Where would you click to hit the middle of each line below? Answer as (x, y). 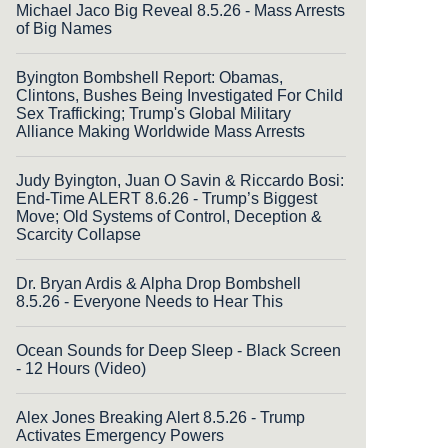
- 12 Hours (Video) (81, 368)
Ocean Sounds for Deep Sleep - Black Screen (178, 350)
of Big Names (64, 28)
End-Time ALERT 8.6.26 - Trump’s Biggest (166, 198)
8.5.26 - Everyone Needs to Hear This (149, 301)
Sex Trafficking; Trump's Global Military (153, 113)
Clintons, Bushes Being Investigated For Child (179, 95)
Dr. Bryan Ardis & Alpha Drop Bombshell (158, 283)
